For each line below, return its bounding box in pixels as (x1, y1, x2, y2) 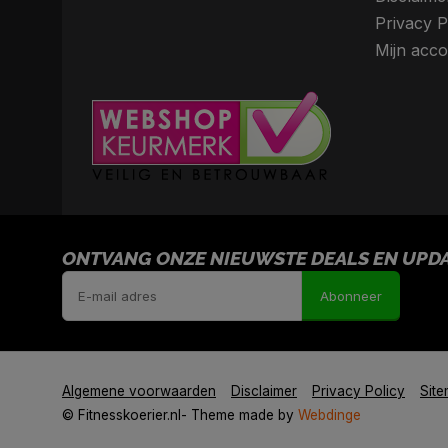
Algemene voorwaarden (62, 383, 216, 399)
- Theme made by (181, 407, 298, 423)
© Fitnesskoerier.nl (62, 407, 181, 423)
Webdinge (298, 407, 361, 423)
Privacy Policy (312, 383, 405, 399)
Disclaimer (231, 383, 297, 399)
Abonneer (320, 288, 382, 304)
